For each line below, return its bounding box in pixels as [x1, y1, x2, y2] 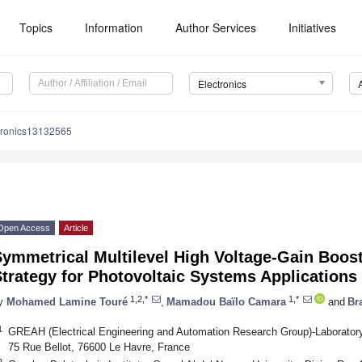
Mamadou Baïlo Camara [166, 295, 286, 308]
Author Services [175, 19, 257, 36]
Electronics [197, 77, 246, 91]
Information [85, 19, 144, 36]
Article [64, 223, 88, 234]
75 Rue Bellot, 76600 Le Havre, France [7, 340, 190, 353]
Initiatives [288, 19, 337, 36]
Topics [19, 19, 53, 36]
